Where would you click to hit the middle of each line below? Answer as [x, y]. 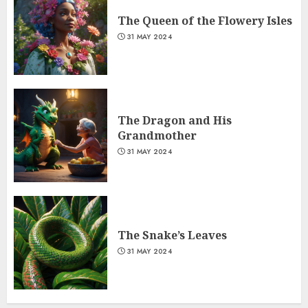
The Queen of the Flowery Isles [205, 21]
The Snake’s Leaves [172, 235]
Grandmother [157, 136]
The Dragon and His [175, 121]
